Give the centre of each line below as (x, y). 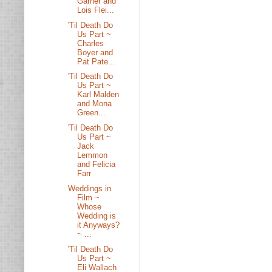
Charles (91, 43)
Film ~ (89, 197)
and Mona (95, 104)
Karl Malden (98, 95)
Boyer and (95, 52)
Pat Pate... (97, 61)
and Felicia (97, 164)
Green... (92, 113)
